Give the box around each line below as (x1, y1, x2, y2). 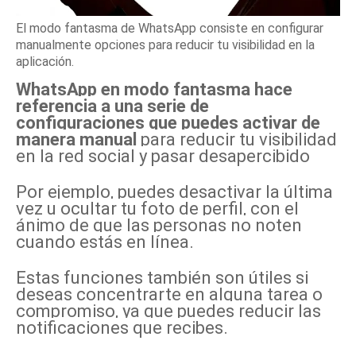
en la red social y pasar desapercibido (16, 146, 310, 166)
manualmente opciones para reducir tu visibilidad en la (16, 37, 315, 52)
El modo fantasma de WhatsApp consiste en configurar (16, 21, 323, 36)
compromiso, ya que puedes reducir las (16, 301, 321, 321)
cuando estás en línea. (16, 232, 194, 252)
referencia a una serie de (16, 96, 209, 116)
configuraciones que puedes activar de (16, 113, 320, 133)
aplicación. (16, 54, 74, 69)
